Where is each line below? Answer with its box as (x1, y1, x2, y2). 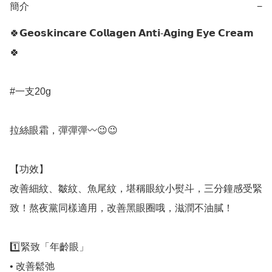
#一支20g (10, 86, 51, 97)
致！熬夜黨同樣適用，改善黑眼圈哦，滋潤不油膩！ (10, 203, 233, 214)
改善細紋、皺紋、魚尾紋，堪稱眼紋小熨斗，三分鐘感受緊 (10, 183, 262, 194)
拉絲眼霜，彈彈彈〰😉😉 (10, 125, 118, 136)
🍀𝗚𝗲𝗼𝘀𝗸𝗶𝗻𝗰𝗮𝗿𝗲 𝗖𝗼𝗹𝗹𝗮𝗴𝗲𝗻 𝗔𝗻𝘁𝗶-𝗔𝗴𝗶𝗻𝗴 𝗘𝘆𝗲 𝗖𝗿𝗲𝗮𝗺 (10, 28, 254, 39)
